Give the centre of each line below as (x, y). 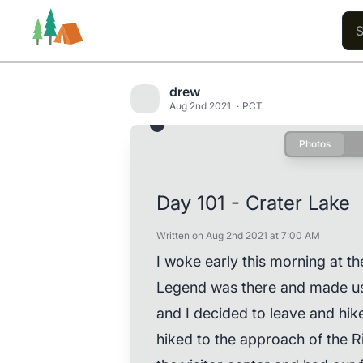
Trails (54, 151)
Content (228, 151)
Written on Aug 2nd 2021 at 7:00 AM (238, 235)
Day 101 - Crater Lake (253, 203)
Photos (315, 144)
